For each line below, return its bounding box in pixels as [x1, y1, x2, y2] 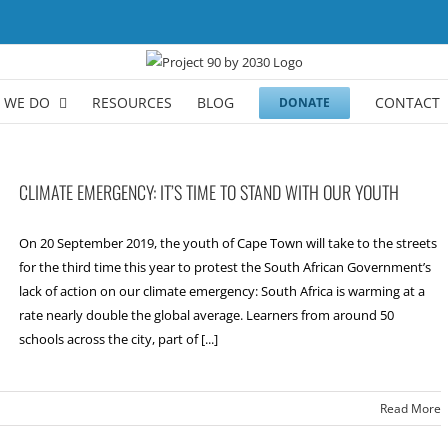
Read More [380, 400, 441, 417]
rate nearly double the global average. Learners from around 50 [19, 306, 394, 324]
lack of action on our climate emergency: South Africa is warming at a [19, 282, 425, 300]
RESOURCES [92, 93, 173, 112]
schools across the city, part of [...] [19, 330, 218, 348]
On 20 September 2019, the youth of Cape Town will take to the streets [19, 234, 437, 252]
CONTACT [375, 93, 441, 112]
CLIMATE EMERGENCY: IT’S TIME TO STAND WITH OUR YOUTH [19, 179, 399, 205]
